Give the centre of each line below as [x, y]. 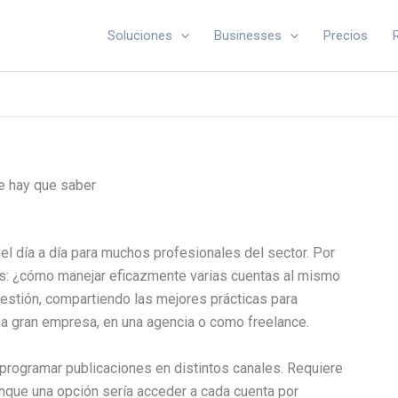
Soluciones [140, 36]
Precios [346, 36]
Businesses [248, 36]
